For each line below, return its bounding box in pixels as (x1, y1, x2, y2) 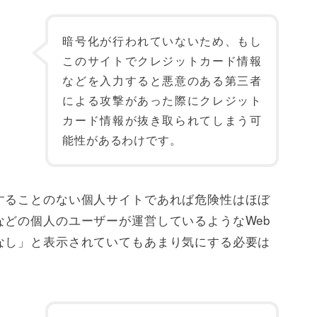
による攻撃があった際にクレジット (62, 92, 262, 108)
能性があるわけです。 (62, 132, 182, 148)
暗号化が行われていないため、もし (62, 33, 262, 49)
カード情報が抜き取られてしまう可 (62, 112, 262, 128)
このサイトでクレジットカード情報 (62, 52, 262, 69)
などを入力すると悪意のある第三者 (62, 72, 262, 88)
